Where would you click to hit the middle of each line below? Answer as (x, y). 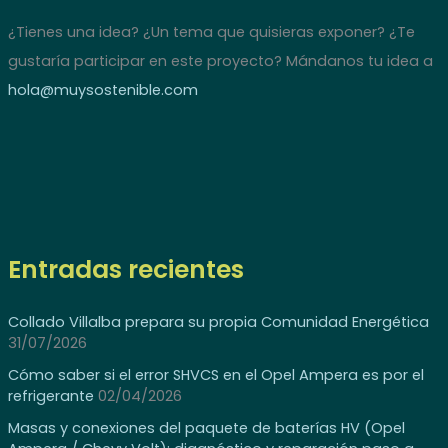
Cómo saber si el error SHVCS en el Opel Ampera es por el (215, 375)
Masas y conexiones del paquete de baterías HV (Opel (206, 428)
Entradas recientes (125, 269)
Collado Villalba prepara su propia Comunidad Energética (218, 322)
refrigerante (50, 396)
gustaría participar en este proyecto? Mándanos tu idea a (220, 61)
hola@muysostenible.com (102, 90)
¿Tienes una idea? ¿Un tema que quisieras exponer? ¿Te (211, 32)
